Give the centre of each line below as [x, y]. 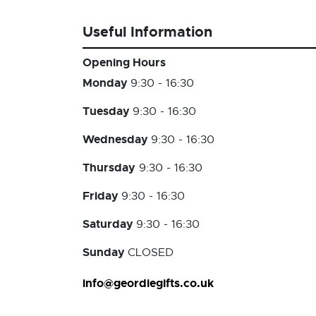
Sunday [105, 252]
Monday [107, 83]
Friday [102, 196]
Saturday [109, 224]
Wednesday [117, 139]
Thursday [109, 168]
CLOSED [151, 253]
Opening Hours [124, 62]
